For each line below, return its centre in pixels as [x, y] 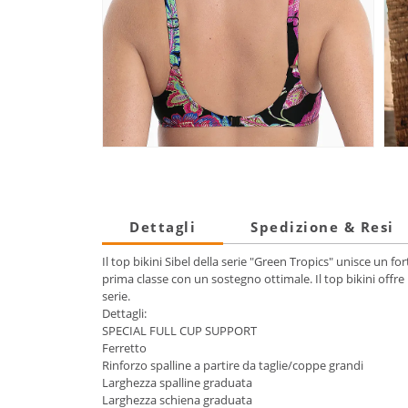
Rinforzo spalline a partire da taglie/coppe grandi [233, 366]
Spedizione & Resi [322, 227]
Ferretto [124, 348]
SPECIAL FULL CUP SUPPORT [179, 331]
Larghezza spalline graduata [177, 383]
